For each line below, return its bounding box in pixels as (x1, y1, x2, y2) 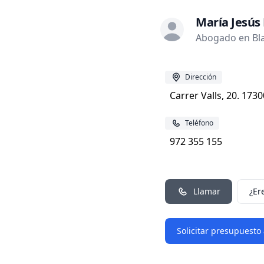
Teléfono (185, 118, 213, 128)
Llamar (193, 186, 220, 197)
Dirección (185, 72, 216, 82)
